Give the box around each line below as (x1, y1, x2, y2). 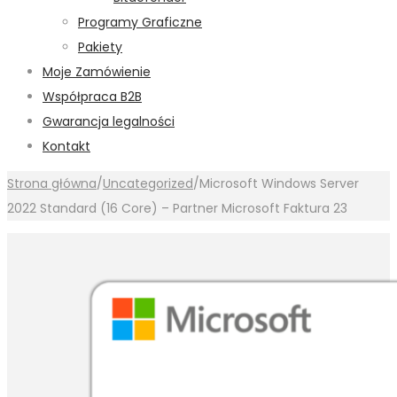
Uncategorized (103, 175, 193, 192)
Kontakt (43, 137, 90, 155)
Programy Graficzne (78, 13, 202, 31)
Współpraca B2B (43, 88, 142, 105)
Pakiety (78, 38, 122, 56)
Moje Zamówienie (43, 63, 151, 81)
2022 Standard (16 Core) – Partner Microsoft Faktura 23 (7, 199, 347, 217)
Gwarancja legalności (43, 113, 175, 130)
